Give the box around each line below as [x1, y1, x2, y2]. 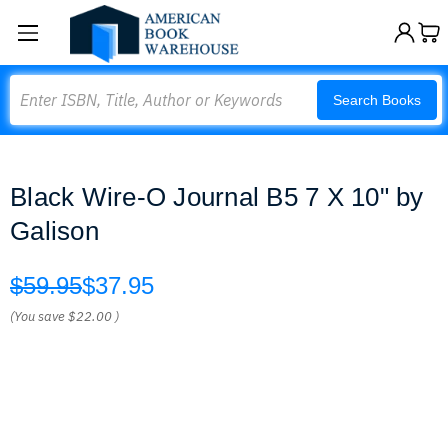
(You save [10, 308, 65, 325]
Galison [10, 216, 99, 246]
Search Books [333, 92, 421, 108]
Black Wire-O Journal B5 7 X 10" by [10, 182, 424, 212]
